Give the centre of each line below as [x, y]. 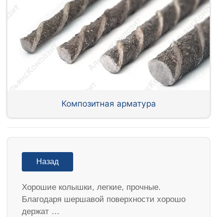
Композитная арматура [108, 104]
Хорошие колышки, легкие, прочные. [91, 187]
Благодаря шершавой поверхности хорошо [104, 199]
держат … [41, 211]
